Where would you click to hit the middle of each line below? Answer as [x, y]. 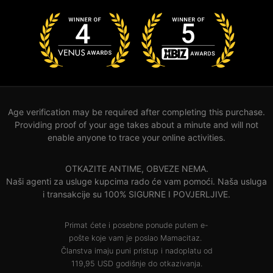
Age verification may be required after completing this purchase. [136, 112]
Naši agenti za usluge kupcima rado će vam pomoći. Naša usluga [136, 181]
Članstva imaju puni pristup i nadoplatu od [136, 250]
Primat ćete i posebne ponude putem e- [136, 225]
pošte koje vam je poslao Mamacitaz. [136, 238]
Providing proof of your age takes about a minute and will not [136, 124]
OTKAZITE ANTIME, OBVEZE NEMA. [136, 168]
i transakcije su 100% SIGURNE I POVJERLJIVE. [136, 194]
